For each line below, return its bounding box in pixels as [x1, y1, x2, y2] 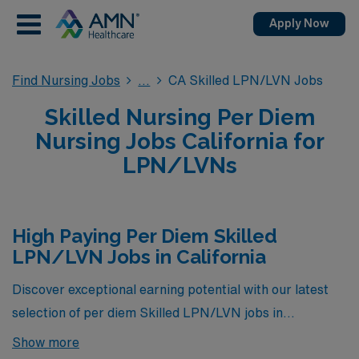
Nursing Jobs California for [34, 128, 325, 155]
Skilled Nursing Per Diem [44, 104, 315, 131]
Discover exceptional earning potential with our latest [12, 282, 329, 296]
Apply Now [269, 18, 329, 29]
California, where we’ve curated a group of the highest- [12, 329, 337, 342]
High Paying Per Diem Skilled [12, 224, 277, 248]
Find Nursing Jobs [12, 74, 120, 87]
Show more [12, 335, 79, 349]
